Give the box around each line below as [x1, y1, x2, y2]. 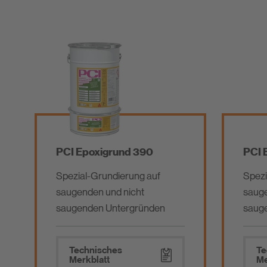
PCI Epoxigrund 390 [56, 145, 153, 159]
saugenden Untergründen [56, 202, 165, 214]
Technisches [69, 244, 122, 256]
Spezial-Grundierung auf [56, 170, 160, 182]
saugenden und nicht [56, 186, 144, 198]
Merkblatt [69, 254, 110, 266]
